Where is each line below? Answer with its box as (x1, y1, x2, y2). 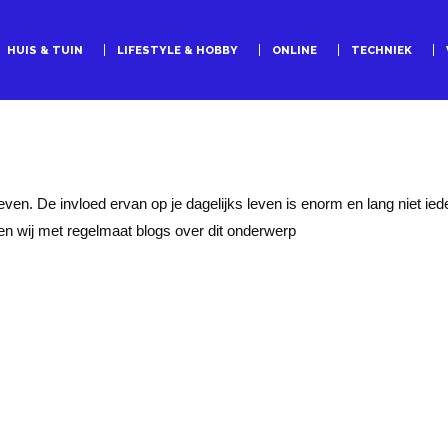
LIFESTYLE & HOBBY (116, 43, 238, 57)
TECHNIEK (350, 43, 412, 57)
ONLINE (271, 43, 317, 57)
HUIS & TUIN (6, 43, 83, 57)
